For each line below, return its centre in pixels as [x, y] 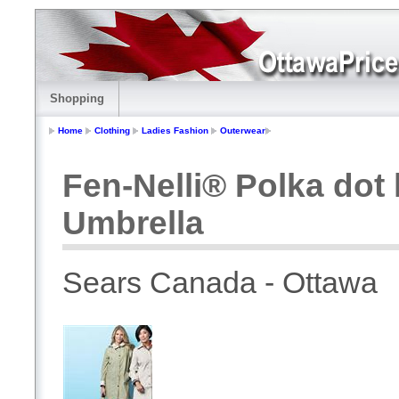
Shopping [77, 98]
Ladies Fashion [175, 131]
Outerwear [243, 131]
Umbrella [133, 224]
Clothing [112, 131]
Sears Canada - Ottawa [220, 283]
